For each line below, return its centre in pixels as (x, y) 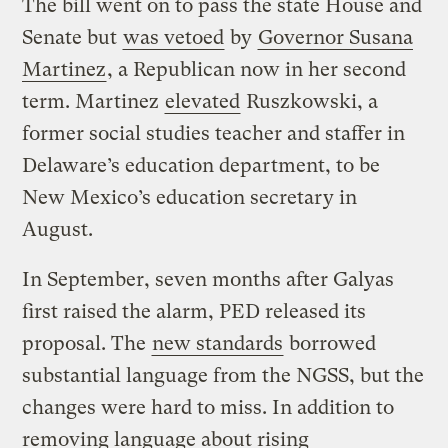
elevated (203, 102)
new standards (218, 344)
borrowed (330, 344)
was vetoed (174, 38)
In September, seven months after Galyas (208, 280)
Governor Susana (336, 38)
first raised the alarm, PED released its (194, 312)
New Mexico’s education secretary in (190, 198)
